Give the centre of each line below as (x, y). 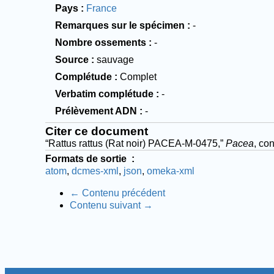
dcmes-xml (95, 171)
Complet (139, 76)
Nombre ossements (101, 42)
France (102, 8)
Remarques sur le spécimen (120, 25)
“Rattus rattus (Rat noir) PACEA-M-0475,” (136, 143)
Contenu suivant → (112, 205)
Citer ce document (97, 131)
